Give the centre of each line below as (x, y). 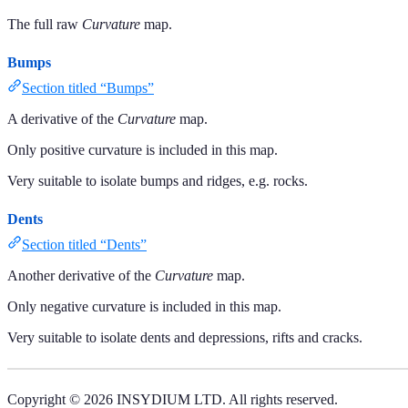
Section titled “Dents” (84, 244)
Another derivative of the (81, 275)
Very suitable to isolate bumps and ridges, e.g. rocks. (158, 180)
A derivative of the (62, 118)
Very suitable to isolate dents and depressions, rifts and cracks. (185, 337)
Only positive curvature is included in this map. (143, 149)
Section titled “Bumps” (88, 87)
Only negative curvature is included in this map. (144, 306)
